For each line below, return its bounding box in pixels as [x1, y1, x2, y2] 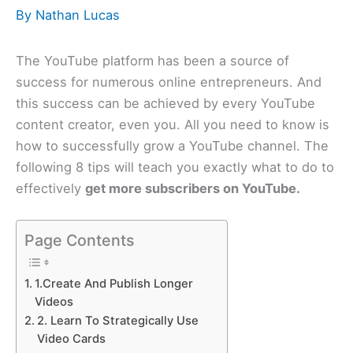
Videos [34, 295, 73, 310]
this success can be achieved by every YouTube [16, 95, 315, 111]
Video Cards [36, 332, 106, 347]
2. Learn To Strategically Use [36, 314, 199, 329]
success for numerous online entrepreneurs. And [16, 73, 321, 90]
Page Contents [24, 230, 135, 250]
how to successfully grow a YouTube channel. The [16, 137, 329, 154]
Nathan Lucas [35, 6, 120, 23]
